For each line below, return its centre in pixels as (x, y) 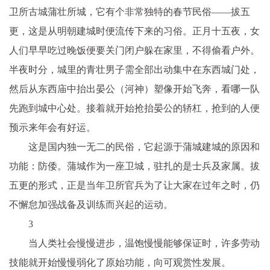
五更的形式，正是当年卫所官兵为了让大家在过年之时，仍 (134, 185)
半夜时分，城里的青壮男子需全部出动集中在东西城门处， (134, 70)
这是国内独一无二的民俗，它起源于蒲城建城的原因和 (144, 147)
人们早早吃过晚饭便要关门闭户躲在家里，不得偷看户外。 (134, 50)
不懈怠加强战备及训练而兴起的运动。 (91, 205)
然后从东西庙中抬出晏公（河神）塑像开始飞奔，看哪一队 (134, 89)
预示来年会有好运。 (52, 127)
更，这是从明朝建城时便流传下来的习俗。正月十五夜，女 (134, 31)
